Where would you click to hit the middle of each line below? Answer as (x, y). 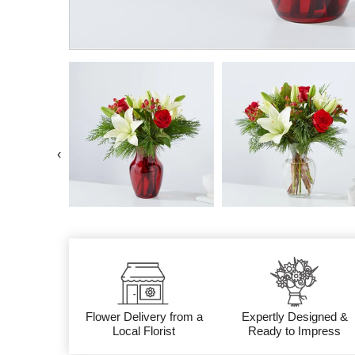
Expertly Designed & (294, 317)
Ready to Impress (295, 331)
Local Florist (144, 331)
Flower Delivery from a (144, 317)
